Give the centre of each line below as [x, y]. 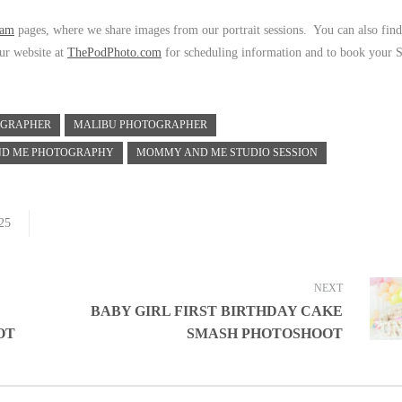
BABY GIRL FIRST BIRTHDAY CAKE [216, 310]
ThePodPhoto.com [114, 52]
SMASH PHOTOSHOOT [264, 333]
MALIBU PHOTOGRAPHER [140, 124]
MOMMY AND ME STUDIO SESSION [227, 152]
